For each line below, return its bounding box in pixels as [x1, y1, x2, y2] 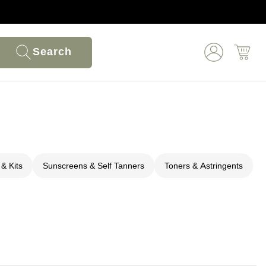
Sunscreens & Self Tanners [43, 160, 144, 171]
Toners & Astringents [164, 160, 243, 171]
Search [33, 45, 72, 58]
